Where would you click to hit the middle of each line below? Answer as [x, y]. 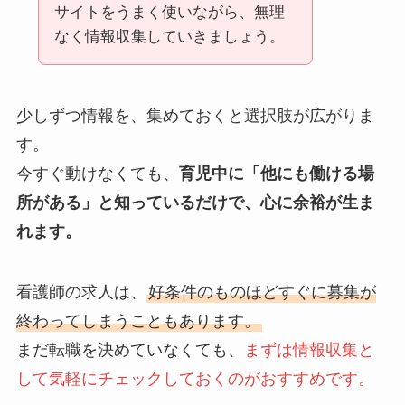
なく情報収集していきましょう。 [169, 36]
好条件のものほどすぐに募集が [262, 292]
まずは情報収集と [309, 350]
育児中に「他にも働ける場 [276, 173]
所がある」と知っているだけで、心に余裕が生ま [195, 202]
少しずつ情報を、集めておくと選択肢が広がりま [195, 115]
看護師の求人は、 [81, 292]
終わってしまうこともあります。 [138, 321]
